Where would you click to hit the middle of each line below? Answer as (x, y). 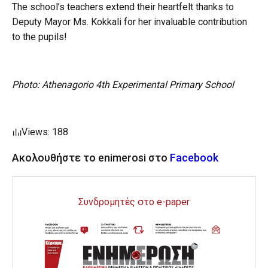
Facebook (194, 158)
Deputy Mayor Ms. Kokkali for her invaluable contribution (130, 22)
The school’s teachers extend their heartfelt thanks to (123, 7)
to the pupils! (39, 37)
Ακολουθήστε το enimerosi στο (91, 158)
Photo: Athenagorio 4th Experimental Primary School (123, 85)
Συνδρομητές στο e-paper (134, 202)
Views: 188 (45, 132)
